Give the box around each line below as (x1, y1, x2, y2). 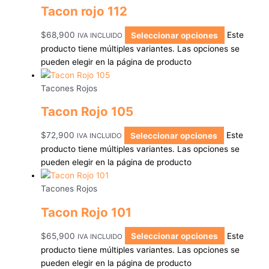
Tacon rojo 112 (41, 4, 127, 19)
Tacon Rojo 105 (41, 104, 133, 119)
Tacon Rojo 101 (41, 204, 131, 220)
